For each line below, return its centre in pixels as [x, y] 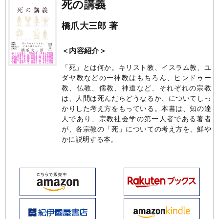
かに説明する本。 [90, 139]
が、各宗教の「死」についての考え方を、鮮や [136, 128]
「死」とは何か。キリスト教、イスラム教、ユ [136, 67]
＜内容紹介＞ [84, 50]
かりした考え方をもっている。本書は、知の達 [136, 108]
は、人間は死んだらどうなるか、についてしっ [136, 98]
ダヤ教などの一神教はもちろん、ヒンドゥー [136, 77]
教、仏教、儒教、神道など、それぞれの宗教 [136, 87]
